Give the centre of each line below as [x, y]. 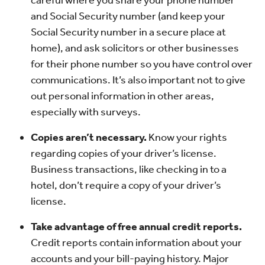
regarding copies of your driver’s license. [124, 153]
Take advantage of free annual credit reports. [136, 227]
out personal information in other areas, [122, 96]
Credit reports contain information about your [136, 243]
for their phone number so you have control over [142, 64]
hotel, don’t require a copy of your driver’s [126, 185]
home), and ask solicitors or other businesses [135, 48]
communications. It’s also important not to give [138, 80]
